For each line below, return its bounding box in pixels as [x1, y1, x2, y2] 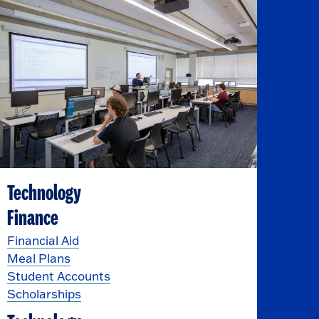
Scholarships [6, 286, 81, 301]
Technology [6, 182, 81, 205]
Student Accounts [6, 268, 110, 283]
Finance [6, 206, 58, 230]
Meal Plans [6, 250, 70, 266]
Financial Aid [6, 232, 79, 248]
